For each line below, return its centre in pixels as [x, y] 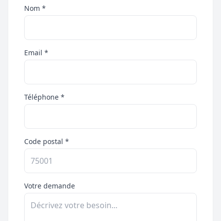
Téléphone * [44, 97]
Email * [36, 53]
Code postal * [47, 141]
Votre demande [50, 186]
